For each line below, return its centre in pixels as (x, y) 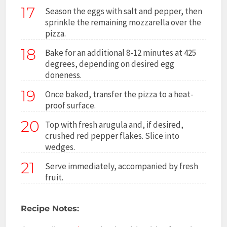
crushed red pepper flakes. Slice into (112, 136)
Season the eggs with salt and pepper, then (124, 11)
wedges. (60, 147)
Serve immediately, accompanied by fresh (122, 166)
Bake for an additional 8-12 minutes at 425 (121, 52)
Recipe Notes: (50, 208)
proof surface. (71, 105)
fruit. (54, 177)
